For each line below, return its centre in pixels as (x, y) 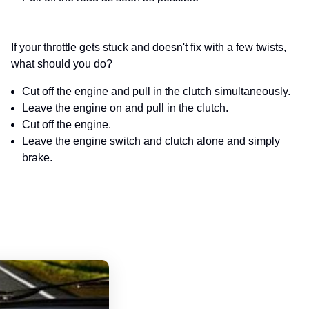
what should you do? (62, 64)
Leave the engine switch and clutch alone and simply (151, 141)
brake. (37, 158)
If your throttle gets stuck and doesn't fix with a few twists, (149, 48)
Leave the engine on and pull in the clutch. (125, 108)
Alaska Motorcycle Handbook (181, 268)
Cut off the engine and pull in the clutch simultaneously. (156, 92)
